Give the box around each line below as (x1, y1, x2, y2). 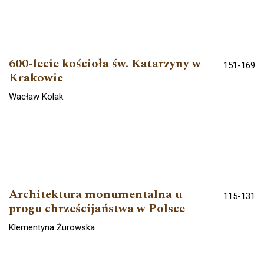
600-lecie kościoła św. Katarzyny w (9, 55, 201, 73)
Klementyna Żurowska (9, 222, 95, 233)
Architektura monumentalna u (9, 185, 182, 203)
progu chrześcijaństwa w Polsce (9, 199, 185, 217)
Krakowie (9, 69, 63, 87)
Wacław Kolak (9, 91, 63, 103)
